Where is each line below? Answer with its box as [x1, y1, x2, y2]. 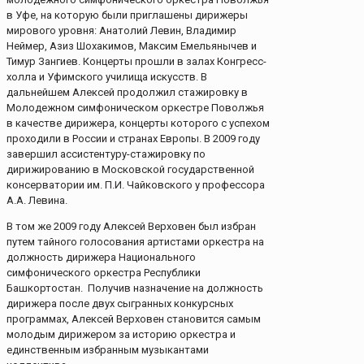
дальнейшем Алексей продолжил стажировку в [6, 86, 248, 99]
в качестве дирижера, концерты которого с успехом [6, 117, 270, 130]
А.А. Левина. [6, 194, 67, 207]
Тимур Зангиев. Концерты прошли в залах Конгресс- [6, 55, 266, 68]
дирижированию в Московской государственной [6, 163, 254, 176]
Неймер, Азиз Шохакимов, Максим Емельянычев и [6, 40, 257, 53]
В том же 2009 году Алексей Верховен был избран [6, 220, 256, 233]
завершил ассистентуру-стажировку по [6, 148, 206, 161]
